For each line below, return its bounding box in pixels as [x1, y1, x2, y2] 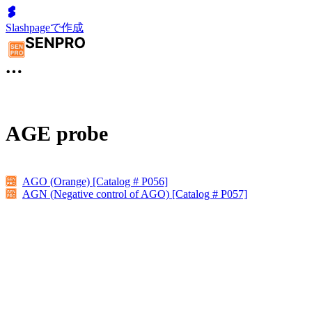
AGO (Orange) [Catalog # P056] [22, 175, 168, 187]
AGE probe [6, 122, 108, 145]
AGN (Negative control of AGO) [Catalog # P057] [22, 187, 247, 200]
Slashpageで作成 [6, 22, 84, 33]
